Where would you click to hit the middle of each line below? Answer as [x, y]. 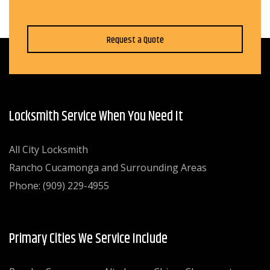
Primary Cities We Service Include [88, 239]
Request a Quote [135, 40]
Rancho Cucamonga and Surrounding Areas [108, 168]
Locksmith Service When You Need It [96, 117]
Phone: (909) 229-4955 [59, 186]
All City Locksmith [49, 150]
